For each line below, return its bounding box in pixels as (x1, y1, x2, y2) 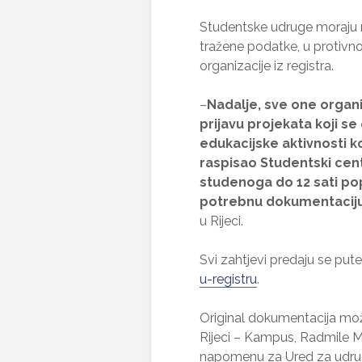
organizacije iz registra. (200, 58, 334, 74)
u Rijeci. (200, 213, 243, 229)
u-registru (200, 271, 257, 287)
